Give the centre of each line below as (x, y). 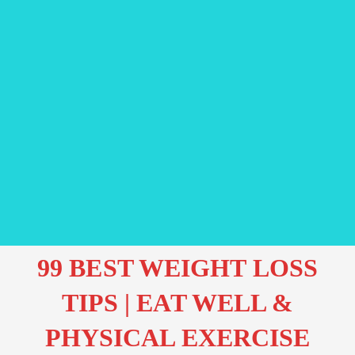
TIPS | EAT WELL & (177, 303)
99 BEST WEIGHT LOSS (177, 268)
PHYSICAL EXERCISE (177, 338)
